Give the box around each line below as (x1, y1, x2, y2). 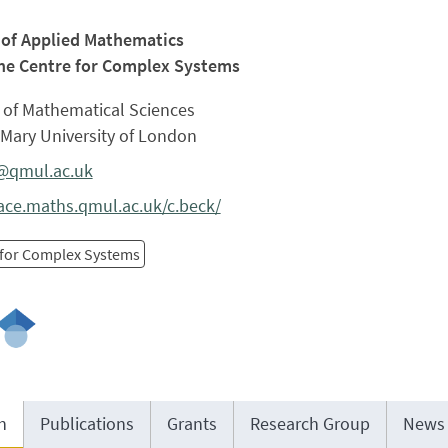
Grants (166, 412, 217, 436)
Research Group (249, 412, 370, 436)
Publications (39, 412, 134, 436)
